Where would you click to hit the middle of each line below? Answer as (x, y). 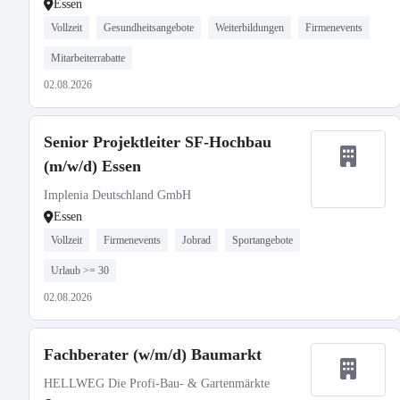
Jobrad (196, 240)
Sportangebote (262, 240)
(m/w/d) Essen (92, 166)
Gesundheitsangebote (149, 28)
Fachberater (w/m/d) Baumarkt (153, 354)
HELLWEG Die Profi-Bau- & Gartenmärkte (157, 383)
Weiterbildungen (250, 28)
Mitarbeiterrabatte (88, 58)
